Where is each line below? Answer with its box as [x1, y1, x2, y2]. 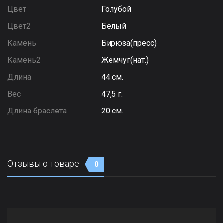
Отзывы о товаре [7, 158, 81, 169]
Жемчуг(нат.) [101, 55, 149, 65]
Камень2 [7, 55, 41, 65]
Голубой [101, 4, 132, 14]
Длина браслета [7, 106, 67, 115]
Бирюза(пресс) [101, 38, 157, 48]
